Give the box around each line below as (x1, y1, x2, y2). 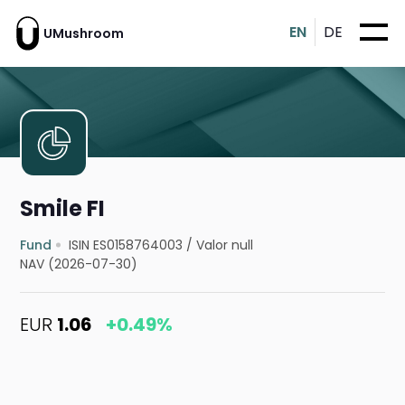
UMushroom (43, 24, 124, 42)
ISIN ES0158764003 (69, 236, 184, 255)
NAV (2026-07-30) (20, 255, 138, 274)
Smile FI (20, 193, 106, 224)
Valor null (196, 236, 254, 255)
